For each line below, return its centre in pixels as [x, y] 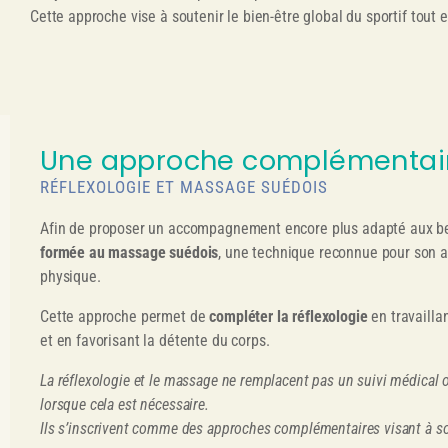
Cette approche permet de [123, 316]
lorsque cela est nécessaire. [124, 404]
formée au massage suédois [129, 252]
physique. [70, 276]
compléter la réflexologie [286, 316]
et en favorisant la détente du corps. [155, 340]
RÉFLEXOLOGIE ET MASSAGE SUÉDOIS [184, 186]
